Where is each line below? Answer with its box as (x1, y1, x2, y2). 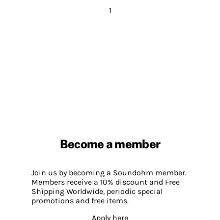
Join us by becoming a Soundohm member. (31, 168, 187, 178)
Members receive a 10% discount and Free (31, 177, 180, 187)
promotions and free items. (31, 196, 129, 206)
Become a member (59, 137, 161, 151)
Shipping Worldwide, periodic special (31, 187, 163, 196)
